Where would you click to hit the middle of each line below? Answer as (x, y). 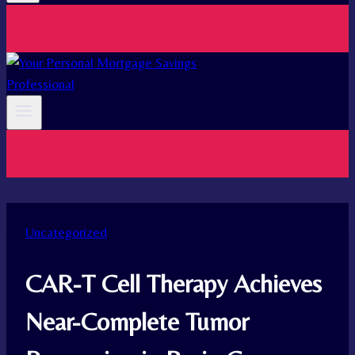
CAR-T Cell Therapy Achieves (174, 283)
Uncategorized (66, 233)
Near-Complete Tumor (137, 321)
